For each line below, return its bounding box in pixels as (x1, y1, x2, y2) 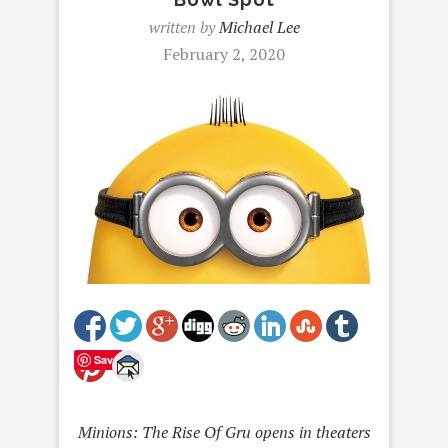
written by (148, 16, 219, 38)
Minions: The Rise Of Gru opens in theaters (77, 420, 371, 443)
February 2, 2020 (163, 43, 285, 65)
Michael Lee (218, 16, 300, 38)
